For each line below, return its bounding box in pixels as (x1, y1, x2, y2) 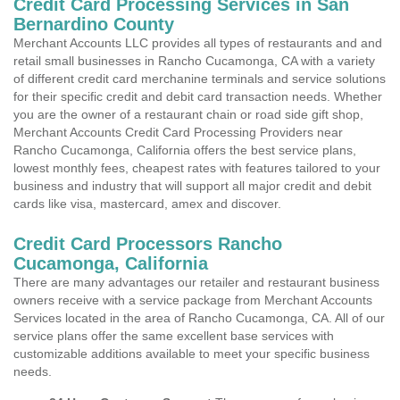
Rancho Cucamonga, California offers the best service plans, (13, 143, 356, 157)
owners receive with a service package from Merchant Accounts (13, 293, 372, 307)
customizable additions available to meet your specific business (13, 346, 370, 361)
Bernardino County (13, 14, 174, 34)
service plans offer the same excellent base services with (13, 329, 334, 343)
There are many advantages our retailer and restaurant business (13, 275, 379, 289)
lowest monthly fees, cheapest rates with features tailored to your (13, 161, 380, 175)
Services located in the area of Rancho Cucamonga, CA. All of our (13, 311, 385, 325)
